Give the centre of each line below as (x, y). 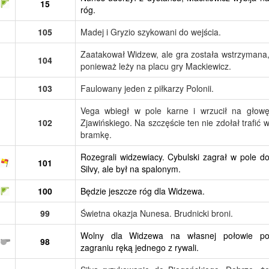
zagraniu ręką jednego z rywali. (139, 247)
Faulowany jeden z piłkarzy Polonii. (147, 88)
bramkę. (96, 134)
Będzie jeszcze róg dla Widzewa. (142, 191)
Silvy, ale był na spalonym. (130, 168)
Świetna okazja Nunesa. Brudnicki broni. (156, 213)
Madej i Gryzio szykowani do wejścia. (150, 32)
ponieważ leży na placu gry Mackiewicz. (156, 66)
